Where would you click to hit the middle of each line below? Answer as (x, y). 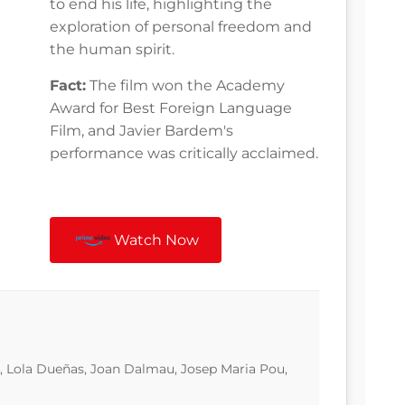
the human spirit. (112, 50)
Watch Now (157, 240)
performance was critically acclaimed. (184, 154)
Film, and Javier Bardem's (141, 131)
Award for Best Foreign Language (171, 108)
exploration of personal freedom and (181, 27)
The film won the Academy (185, 86)
